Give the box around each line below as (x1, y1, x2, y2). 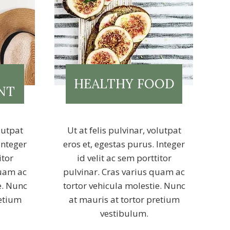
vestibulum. (100, 207, 148, 219)
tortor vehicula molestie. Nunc (63, 180, 185, 191)
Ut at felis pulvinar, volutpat (67, 124, 181, 136)
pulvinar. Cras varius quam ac (63, 166, 185, 178)
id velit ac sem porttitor (76, 152, 171, 164)
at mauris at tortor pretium (68, 194, 180, 205)
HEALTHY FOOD (73, 75, 175, 92)
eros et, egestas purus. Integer (63, 138, 185, 150)
